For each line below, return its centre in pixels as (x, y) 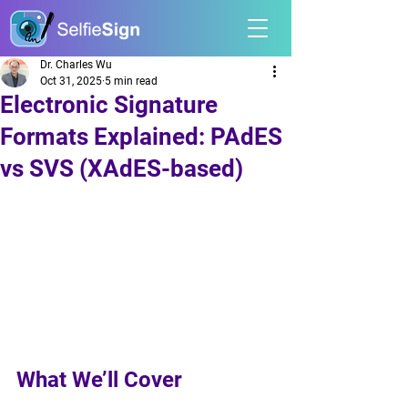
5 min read (131, 81)
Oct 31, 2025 (71, 81)
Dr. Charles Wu (76, 65)
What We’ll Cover (99, 380)
